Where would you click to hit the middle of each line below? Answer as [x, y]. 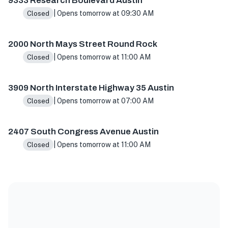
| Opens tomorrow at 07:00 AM [103, 101]
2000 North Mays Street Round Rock [83, 44]
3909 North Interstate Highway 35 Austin [91, 88]
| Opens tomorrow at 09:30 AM [103, 13]
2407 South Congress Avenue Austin [83, 132]
